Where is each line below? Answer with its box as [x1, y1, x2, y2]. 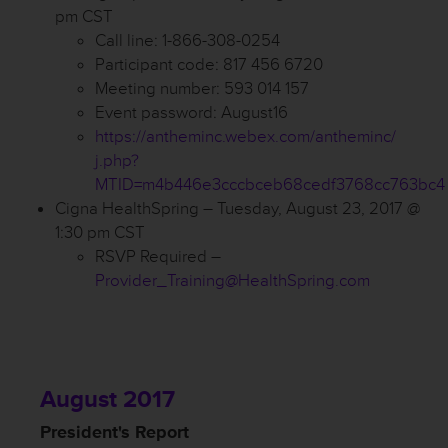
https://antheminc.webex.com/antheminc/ [95, 126, 396, 147]
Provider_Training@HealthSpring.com [95, 270, 370, 291]
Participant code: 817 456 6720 [95, 54, 323, 75]
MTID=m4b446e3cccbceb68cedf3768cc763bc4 [95, 174, 445, 195]
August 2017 [40, 385, 175, 414]
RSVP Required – [95, 246, 221, 267]
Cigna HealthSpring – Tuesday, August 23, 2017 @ [55, 198, 420, 219]
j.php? [95, 150, 139, 171]
